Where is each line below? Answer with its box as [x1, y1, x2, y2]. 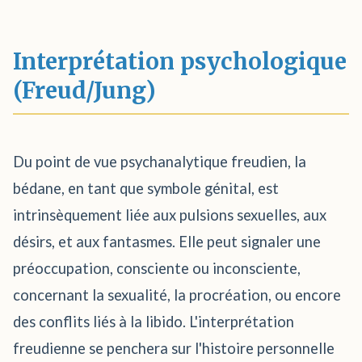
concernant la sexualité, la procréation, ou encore [13, 286, 341, 304]
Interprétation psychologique [13, 47, 347, 76]
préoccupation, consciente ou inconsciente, [13, 259, 301, 277]
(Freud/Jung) [13, 76, 156, 105]
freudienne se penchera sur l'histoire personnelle [13, 339, 335, 357]
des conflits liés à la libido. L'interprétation [13, 313, 294, 330]
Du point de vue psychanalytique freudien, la [13, 153, 306, 170]
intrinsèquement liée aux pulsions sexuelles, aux [13, 206, 326, 224]
